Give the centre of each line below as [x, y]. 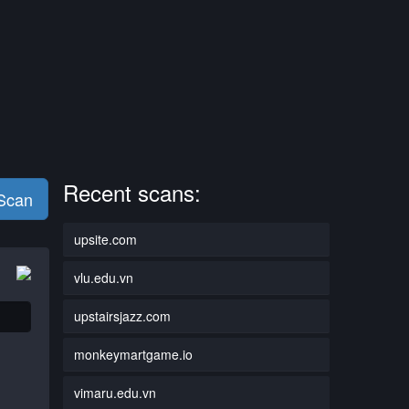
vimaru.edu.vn [115, 392]
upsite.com [105, 239]
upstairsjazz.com [122, 315]
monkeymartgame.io [133, 354]
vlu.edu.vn [103, 277]
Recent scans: [131, 192]
